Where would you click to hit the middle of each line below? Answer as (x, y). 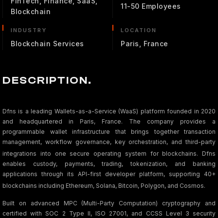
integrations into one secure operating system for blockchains (100, 154)
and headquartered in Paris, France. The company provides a (109, 121)
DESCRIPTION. (47, 80)
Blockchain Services (47, 44)
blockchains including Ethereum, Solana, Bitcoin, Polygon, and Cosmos (103, 186)
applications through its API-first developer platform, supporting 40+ (109, 174)
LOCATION (139, 30)
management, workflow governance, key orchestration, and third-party (109, 142)
